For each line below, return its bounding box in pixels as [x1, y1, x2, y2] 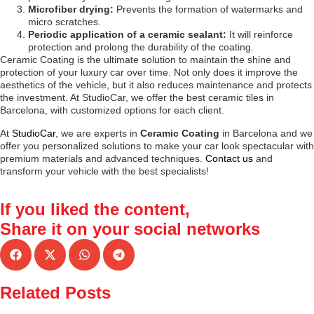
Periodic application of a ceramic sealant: [28, 29, 226, 41]
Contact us [205, 152, 253, 164]
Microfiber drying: [28, 4, 114, 15]
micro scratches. [28, 16, 101, 28]
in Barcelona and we [219, 127, 313, 139]
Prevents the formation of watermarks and [114, 4, 303, 15]
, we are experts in [55, 127, 140, 139]
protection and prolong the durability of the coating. [28, 41, 254, 53]
